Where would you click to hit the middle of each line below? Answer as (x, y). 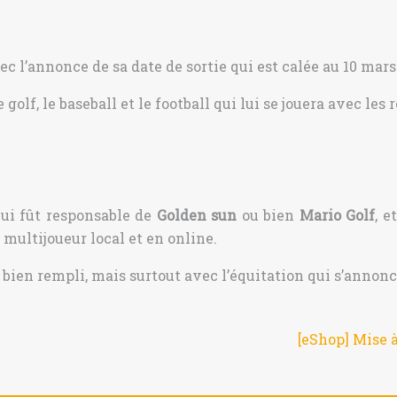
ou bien (268, 215)
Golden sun (197, 215)
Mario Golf (337, 215)
